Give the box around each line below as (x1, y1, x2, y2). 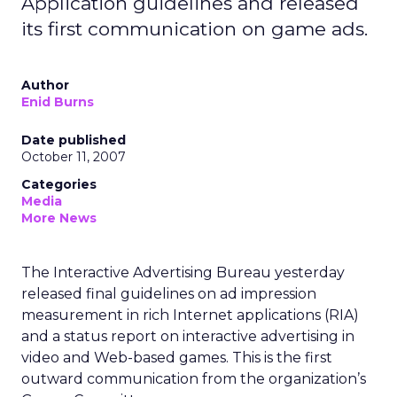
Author (21, 77, 69, 93)
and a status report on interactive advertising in (21, 328, 354, 345)
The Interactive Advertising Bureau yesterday (21, 264, 345, 281)
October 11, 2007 (21, 149, 126, 165)
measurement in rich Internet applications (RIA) (21, 307, 359, 323)
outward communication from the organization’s (21, 370, 366, 387)
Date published (21, 132, 126, 148)
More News (21, 210, 97, 226)
